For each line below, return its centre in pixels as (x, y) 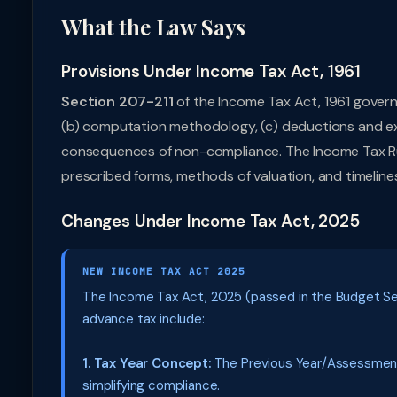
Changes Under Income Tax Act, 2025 (210, 221)
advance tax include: (144, 319)
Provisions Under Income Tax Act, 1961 (211, 71)
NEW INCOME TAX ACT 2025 (164, 271)
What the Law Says (154, 27)
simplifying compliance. (152, 385)
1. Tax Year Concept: (147, 363)
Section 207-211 (117, 101)
